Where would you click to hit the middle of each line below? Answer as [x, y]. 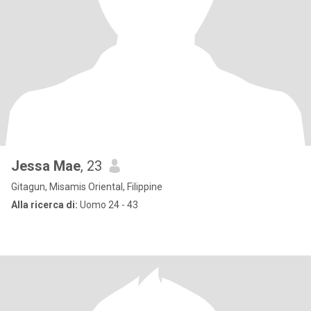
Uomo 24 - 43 [108, 205]
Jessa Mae [46, 166]
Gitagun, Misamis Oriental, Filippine [87, 187]
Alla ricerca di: [44, 205]
